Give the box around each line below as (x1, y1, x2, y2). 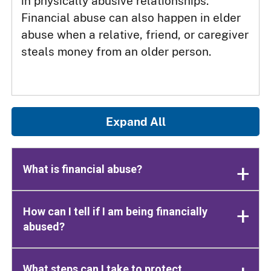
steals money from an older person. (21, 45, 212, 59)
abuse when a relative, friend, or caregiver (21, 28, 249, 42)
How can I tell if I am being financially (23, 205, 208, 218)
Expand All (105, 114, 166, 128)
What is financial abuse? (23, 163, 143, 176)
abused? (23, 220, 65, 233)
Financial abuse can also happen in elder (21, 11, 241, 25)
